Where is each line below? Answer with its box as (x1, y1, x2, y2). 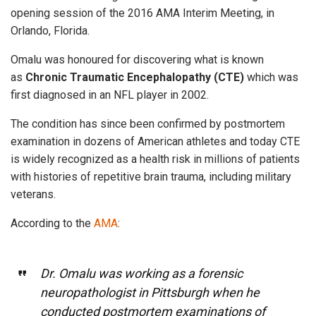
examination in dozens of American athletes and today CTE (11, 134, 300, 148)
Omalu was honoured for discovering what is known (11, 52, 264, 66)
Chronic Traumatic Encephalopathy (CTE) (25, 70, 244, 84)
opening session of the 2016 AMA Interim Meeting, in (11, 6, 274, 20)
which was (244, 70, 298, 84)
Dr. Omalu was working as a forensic (39, 265, 243, 281)
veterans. (11, 187, 56, 201)
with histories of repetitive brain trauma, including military (11, 169, 291, 183)
